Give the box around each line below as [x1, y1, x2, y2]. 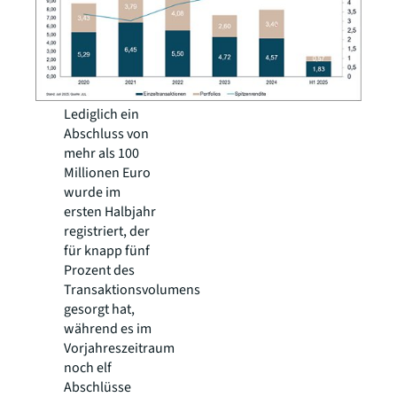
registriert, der [64, 222, 150, 242]
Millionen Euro [64, 163, 151, 183]
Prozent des [64, 261, 135, 281]
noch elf [64, 358, 112, 378]
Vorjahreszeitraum [64, 339, 175, 359]
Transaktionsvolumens [64, 280, 200, 300]
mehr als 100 [64, 144, 139, 164]
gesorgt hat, [64, 300, 135, 320]
